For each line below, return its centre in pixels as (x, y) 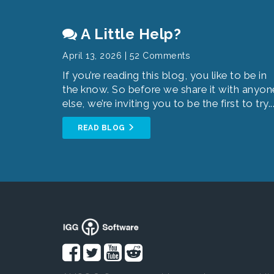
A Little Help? (129, 34)
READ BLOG (102, 128)
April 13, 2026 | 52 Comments (126, 56)
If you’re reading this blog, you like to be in (165, 75)
